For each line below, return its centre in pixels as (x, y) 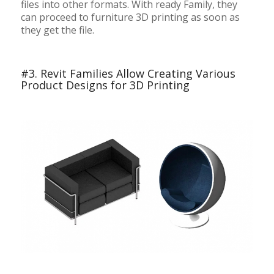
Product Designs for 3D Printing (105, 85)
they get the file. (57, 30)
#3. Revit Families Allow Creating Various (128, 73)
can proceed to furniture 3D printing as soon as (130, 17)
